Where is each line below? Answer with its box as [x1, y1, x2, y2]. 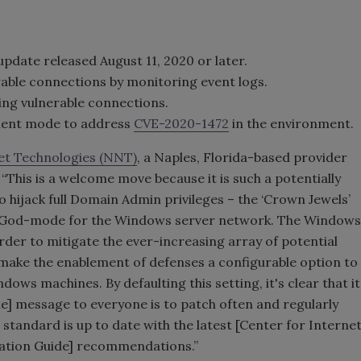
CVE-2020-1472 [134, 115, 229, 132]
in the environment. [229, 115, 357, 132]
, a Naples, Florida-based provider [137, 149, 347, 166]
